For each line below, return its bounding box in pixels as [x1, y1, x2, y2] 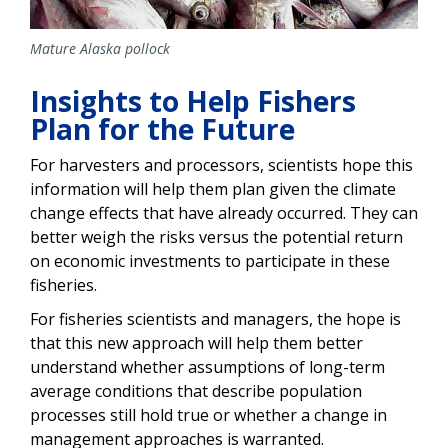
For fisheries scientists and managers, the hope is [30, 308, 401, 331]
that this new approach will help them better [30, 332, 363, 355]
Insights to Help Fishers [30, 82, 356, 121]
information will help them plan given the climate [30, 178, 396, 201]
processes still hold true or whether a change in [30, 404, 387, 427]
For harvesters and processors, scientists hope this [30, 154, 413, 177]
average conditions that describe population [30, 380, 362, 403]
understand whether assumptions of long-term [30, 356, 385, 379]
